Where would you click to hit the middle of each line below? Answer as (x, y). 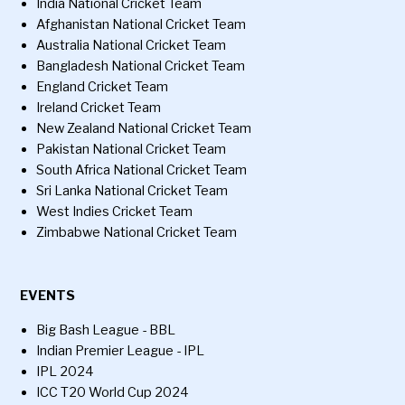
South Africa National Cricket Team (142, 170)
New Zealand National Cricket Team (144, 129)
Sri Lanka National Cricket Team (132, 191)
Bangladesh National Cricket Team (141, 66)
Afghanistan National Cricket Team (141, 25)
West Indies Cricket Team (115, 212)
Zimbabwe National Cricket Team (137, 233)
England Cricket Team (103, 87)
